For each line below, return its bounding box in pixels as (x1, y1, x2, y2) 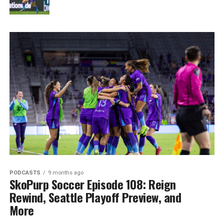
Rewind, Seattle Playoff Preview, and (9, 188, 181, 206)
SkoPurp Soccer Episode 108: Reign (9, 175, 176, 193)
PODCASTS (9, 169, 40, 176)
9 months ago (47, 169, 83, 176)
